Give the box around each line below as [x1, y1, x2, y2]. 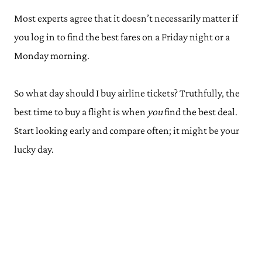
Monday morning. [14, 50, 89, 61]
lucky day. [14, 143, 56, 155]
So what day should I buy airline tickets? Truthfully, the [14, 87, 240, 99]
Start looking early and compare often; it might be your [14, 125, 239, 136]
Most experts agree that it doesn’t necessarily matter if [14, 12, 238, 24]
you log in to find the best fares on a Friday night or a [14, 31, 230, 43]
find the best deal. [163, 106, 237, 118]
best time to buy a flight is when [14, 106, 147, 118]
